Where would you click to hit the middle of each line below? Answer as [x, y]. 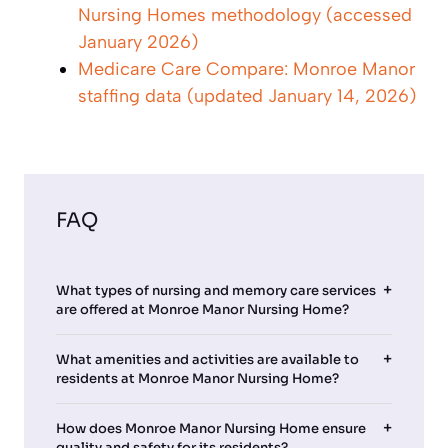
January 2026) [138, 41]
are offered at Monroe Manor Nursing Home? [202, 309]
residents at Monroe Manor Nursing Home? [197, 378]
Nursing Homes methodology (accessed [245, 14]
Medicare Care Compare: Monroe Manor [246, 68]
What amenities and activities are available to [207, 359]
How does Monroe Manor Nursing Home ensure [211, 428]
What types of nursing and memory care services [216, 290]
